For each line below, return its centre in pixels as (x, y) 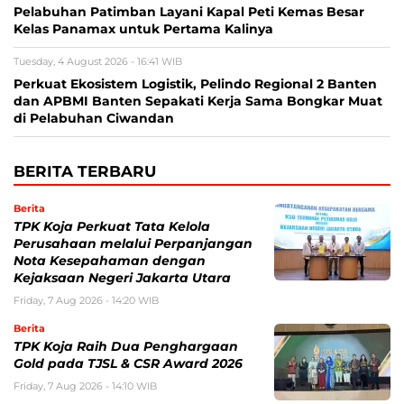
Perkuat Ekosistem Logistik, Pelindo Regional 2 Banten (195, 84)
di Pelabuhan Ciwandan (94, 119)
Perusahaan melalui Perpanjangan (133, 244)
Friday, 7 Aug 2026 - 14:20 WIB (86, 301)
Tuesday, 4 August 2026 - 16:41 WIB (98, 62)
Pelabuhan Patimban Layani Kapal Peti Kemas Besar (189, 12)
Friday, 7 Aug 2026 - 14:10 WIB (85, 386)
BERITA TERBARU (85, 172)
